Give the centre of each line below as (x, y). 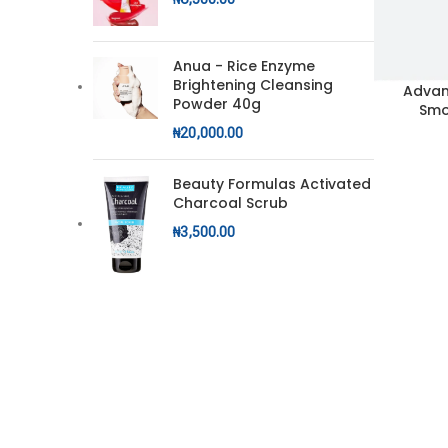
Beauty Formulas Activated (272, 184)
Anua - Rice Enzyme (244, 66)
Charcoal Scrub (230, 203)
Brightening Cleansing (253, 85)
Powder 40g (217, 104)
